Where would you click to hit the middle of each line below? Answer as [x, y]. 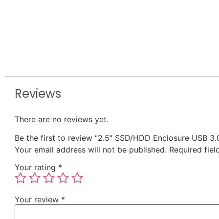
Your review [38, 200]
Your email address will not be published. [91, 150]
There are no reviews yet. [62, 119]
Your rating [36, 167]
